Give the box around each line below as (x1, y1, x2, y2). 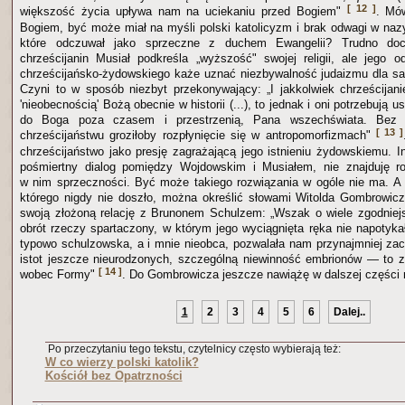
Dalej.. (333, 305, 365, 318)
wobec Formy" (20, 267, 99, 281)
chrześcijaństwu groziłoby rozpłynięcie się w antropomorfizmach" (20, 127, 376, 142)
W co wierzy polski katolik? (44, 354, 199, 369)
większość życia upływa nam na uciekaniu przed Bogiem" (20, 4, 347, 18)
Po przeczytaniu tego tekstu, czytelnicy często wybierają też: (44, 342, 341, 355)
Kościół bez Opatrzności (44, 368, 183, 382)
